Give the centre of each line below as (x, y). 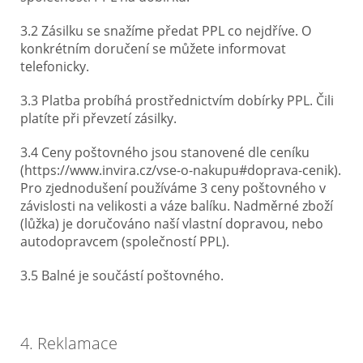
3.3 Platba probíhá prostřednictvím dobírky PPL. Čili (177, 100)
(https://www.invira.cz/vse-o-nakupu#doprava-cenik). (181, 170)
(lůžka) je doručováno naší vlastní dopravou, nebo (172, 224)
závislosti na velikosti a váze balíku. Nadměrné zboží (177, 206)
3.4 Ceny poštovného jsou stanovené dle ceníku (165, 152)
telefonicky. (55, 66)
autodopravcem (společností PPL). (125, 241)
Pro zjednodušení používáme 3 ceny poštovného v (173, 188)
